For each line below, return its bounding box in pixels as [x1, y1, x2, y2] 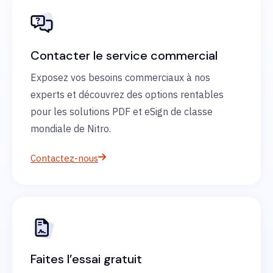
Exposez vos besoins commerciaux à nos [30, 71, 210, 83]
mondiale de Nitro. [30, 122, 111, 135]
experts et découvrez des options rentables [30, 88, 224, 101]
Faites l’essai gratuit [30, 250, 142, 267]
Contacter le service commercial [30, 47, 218, 63]
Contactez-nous [30, 152, 98, 164]
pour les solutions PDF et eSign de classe [30, 105, 213, 118]
